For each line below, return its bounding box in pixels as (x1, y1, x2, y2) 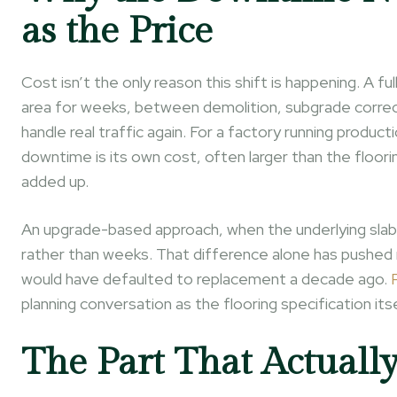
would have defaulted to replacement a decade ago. (21, 269, 391, 289)
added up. (21, 171, 89, 191)
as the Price (21, 10, 213, 53)
